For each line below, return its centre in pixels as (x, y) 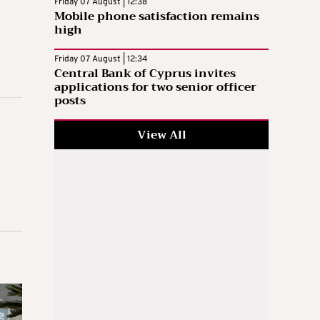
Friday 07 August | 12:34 (101, 59)
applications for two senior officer (155, 87)
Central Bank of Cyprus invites (145, 73)
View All (161, 135)
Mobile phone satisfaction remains (157, 16)
